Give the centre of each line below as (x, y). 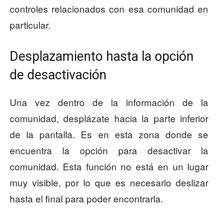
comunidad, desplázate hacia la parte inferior (109, 118)
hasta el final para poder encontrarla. (86, 199)
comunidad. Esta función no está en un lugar (109, 166)
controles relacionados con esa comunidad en (109, 9)
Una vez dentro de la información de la (109, 102)
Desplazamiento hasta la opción (102, 57)
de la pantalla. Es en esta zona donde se (109, 134)
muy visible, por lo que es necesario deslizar (109, 182)
